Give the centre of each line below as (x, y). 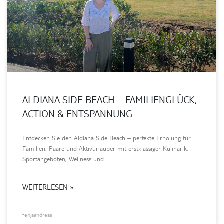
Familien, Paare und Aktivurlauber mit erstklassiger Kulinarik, (105, 148)
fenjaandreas (37, 214)
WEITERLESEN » (48, 187)
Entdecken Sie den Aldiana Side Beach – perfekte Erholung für (107, 138)
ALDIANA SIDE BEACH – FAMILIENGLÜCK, (110, 99)
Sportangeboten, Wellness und (63, 159)
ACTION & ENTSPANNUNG (77, 113)
